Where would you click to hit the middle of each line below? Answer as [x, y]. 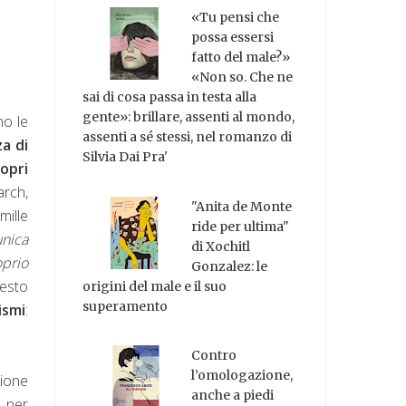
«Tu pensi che [236, 17]
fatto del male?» [241, 57]
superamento [126, 306]
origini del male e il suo [155, 286]
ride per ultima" [241, 226]
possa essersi [233, 37]
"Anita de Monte [242, 206]
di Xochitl [221, 246]
